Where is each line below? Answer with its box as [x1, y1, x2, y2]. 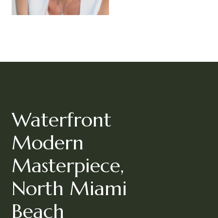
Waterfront [12, 108, 111, 132]
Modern [12, 130, 84, 155]
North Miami [12, 176, 127, 200]
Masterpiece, [12, 153, 124, 178]
